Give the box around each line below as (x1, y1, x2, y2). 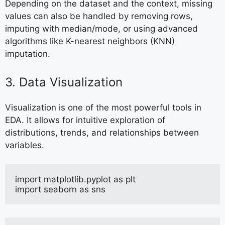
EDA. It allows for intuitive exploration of (5, 115, 165, 125)
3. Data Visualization (5, 74, 123, 89)
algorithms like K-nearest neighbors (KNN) (5, 36, 175, 47)
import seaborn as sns (15, 184, 105, 195)
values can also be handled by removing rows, (5, 11, 193, 22)
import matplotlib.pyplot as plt (15, 174, 136, 185)
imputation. (5, 49, 50, 59)
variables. (5, 140, 44, 150)
